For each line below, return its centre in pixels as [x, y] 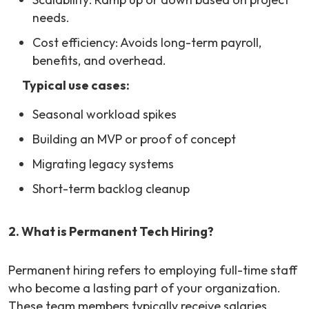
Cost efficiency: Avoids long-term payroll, [147, 43]
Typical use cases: [76, 86]
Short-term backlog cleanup [111, 189]
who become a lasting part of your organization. [144, 288]
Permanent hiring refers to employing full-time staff [153, 270]
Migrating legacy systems [103, 164]
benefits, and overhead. [99, 61]
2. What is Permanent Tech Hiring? [111, 232]
